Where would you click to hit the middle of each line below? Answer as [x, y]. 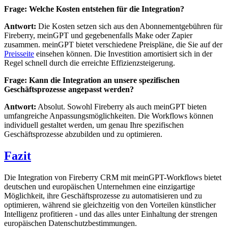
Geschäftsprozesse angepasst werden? [69, 90]
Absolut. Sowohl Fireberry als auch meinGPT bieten [121, 107]
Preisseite [19, 54]
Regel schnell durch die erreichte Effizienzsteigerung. [90, 63]
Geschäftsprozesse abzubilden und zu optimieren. [83, 134]
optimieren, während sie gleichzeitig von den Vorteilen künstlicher [110, 205]
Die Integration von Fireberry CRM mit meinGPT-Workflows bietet [113, 178]
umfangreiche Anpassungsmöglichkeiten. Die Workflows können [109, 116]
